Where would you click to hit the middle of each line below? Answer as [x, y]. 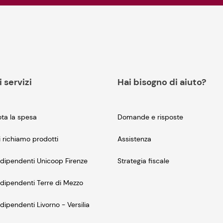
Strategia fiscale [143, 161]
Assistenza [134, 139]
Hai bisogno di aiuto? [162, 82]
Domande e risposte [150, 117]
